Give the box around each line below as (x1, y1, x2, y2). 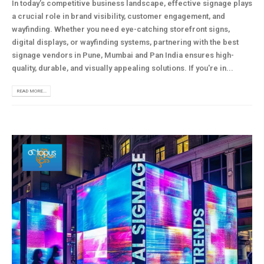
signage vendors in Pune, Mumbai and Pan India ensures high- (12, 50, 234, 60)
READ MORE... (16, 88, 47, 94)
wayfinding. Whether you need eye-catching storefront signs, (12, 24, 230, 34)
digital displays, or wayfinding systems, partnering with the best (12, 37, 239, 47)
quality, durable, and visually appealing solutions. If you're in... (12, 63, 233, 72)
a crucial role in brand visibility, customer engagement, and (12, 11, 225, 21)
